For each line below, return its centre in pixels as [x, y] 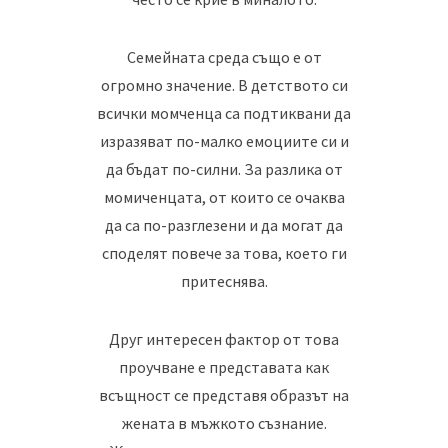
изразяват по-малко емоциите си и [224, 141]
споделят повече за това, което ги [224, 253]
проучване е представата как [224, 367]
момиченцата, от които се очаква [224, 197]
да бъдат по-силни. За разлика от [224, 169]
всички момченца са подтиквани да [224, 113]
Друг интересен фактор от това [224, 339]
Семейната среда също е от [224, 57]
